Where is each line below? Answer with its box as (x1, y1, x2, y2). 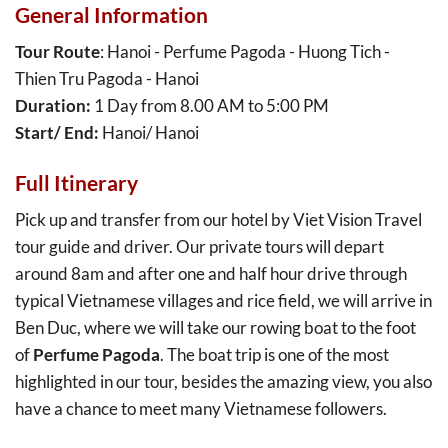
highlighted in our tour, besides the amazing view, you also (15, 371, 432, 393)
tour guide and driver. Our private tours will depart (15, 236, 384, 258)
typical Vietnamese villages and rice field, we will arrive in (15, 290, 432, 312)
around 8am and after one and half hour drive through (15, 263, 407, 285)
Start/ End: (15, 122, 102, 144)
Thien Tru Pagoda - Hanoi (15, 68, 199, 90)
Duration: (15, 95, 91, 117)
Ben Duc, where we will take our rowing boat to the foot (15, 317, 416, 339)
